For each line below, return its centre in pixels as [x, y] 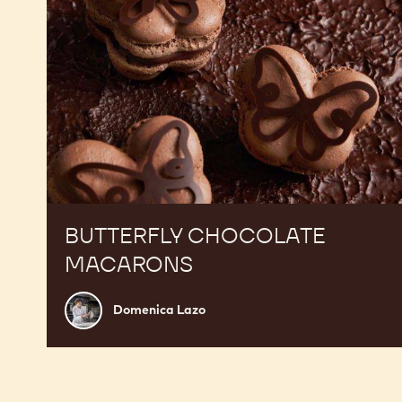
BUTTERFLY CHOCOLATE [195, 235]
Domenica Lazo [159, 310]
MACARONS [129, 264]
